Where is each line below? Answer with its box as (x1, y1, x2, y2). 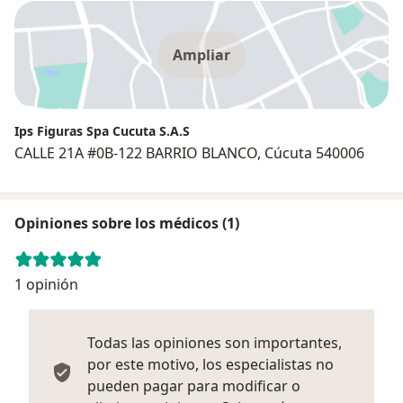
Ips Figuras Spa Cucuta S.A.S (14, 121, 190, 139)
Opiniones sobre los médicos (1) (14, 212, 239, 233)
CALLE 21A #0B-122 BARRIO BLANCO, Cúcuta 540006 (14, 142, 364, 163)
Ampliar (173, 44, 230, 65)
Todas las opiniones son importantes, (87, 332, 342, 353)
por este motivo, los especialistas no (87, 354, 334, 374)
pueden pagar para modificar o (87, 375, 300, 396)
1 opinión (14, 273, 78, 294)
